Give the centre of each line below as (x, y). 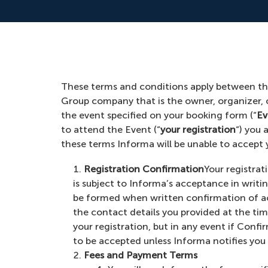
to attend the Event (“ (111, 130)
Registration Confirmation (144, 169)
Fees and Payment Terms (141, 255)
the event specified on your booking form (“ (159, 115)
